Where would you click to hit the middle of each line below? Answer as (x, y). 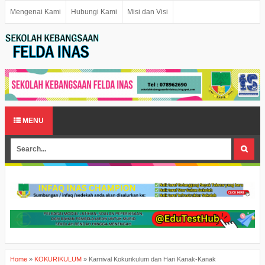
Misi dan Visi (148, 12)
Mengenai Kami (35, 12)
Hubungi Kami (94, 12)
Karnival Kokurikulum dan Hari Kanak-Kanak (152, 259)
